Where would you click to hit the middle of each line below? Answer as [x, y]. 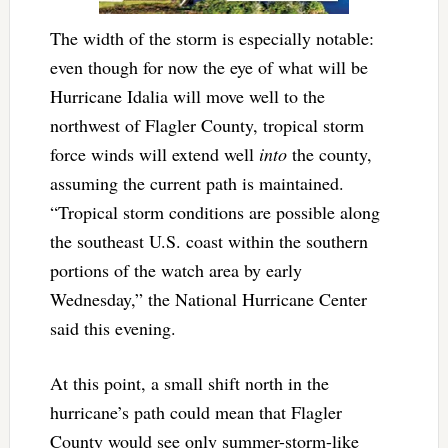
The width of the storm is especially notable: [211, 38]
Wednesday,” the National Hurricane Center [208, 299]
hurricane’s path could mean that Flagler [195, 412]
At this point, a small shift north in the [189, 383]
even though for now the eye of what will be [208, 67]
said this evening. [112, 328]
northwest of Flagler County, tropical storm [206, 125]
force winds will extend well [154, 154]
